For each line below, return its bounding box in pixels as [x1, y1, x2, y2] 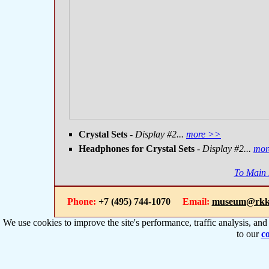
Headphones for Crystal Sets [79, 144, 195, 154]
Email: [182, 196, 210, 207]
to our [236, 229, 261, 239]
